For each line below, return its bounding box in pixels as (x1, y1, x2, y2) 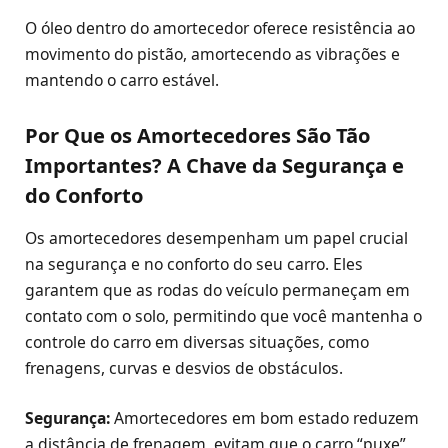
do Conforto (25, 180, 143, 209)
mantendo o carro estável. (25, 68, 219, 91)
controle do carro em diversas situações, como (25, 330, 369, 353)
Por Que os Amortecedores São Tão (25, 120, 370, 149)
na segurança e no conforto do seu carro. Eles (25, 252, 363, 275)
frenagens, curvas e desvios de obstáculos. (25, 356, 343, 379)
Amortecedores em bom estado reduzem (110, 407, 419, 430)
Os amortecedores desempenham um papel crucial (25, 226, 408, 249)
